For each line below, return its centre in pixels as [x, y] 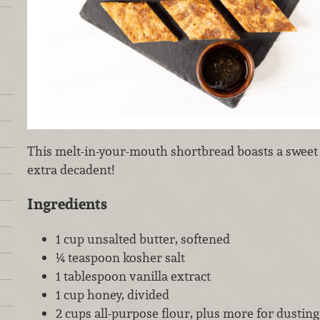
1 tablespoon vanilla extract [133, 276]
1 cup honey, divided [112, 294]
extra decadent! [70, 169]
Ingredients [67, 204]
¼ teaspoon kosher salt [120, 257]
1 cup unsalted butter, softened [142, 239]
